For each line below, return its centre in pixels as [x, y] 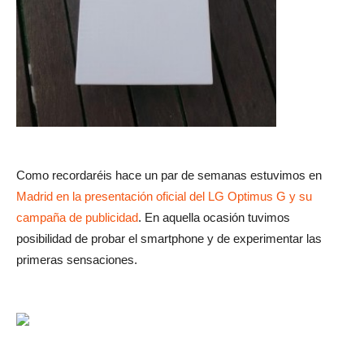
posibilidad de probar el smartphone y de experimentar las [169, 238]
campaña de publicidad [77, 217]
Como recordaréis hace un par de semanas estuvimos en [169, 175]
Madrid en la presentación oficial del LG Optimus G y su [164, 196]
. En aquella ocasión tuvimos [214, 217]
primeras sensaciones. [77, 260]
